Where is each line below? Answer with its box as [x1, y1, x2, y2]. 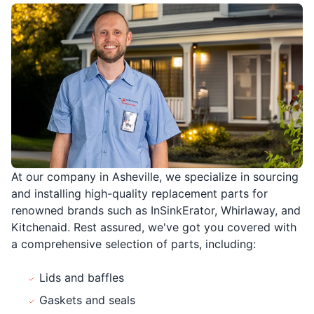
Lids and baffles [39, 270, 124, 285]
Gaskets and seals [39, 292, 135, 307]
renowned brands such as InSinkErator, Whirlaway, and [11, 203, 301, 217]
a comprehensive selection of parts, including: [11, 236, 256, 251]
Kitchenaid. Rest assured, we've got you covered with [11, 219, 296, 234]
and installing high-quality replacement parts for [11, 186, 268, 200]
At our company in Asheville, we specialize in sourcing [11, 169, 299, 184]
